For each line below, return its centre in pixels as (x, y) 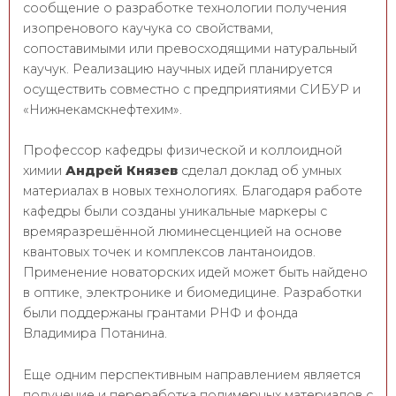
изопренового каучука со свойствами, (148, 28)
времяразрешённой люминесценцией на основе (183, 232)
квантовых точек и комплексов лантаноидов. (169, 252)
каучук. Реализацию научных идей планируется (178, 69)
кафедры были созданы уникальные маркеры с (175, 212)
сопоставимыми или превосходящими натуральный (190, 48)
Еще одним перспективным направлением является (192, 375)
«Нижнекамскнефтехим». (103, 109)
